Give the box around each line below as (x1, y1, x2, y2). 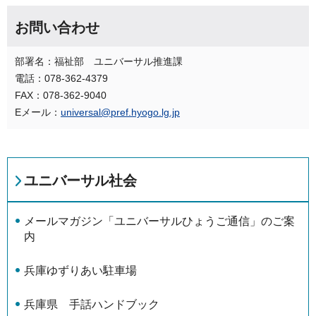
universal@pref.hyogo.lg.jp (61, 106, 180, 118)
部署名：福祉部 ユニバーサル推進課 (15, 55, 183, 67)
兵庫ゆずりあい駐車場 (24, 264, 137, 276)
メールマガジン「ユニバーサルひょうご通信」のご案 (24, 214, 295, 227)
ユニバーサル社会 (24, 172, 137, 188)
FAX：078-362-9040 (15, 89, 107, 101)
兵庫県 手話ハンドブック (24, 298, 159, 310)
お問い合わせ (15, 19, 99, 35)
